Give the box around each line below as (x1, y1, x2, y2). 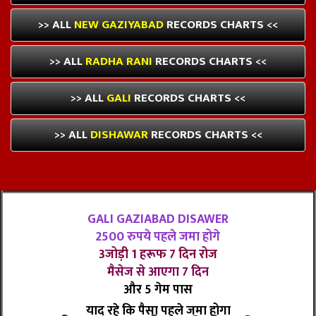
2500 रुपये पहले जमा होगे (96, 226, 220, 248)
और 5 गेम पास (123, 279, 193, 301)
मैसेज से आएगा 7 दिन (107, 262, 209, 284)
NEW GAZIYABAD (74, 15, 164, 35)
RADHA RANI (85, 51, 152, 72)
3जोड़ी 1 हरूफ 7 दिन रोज (99, 244, 217, 266)
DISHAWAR (90, 125, 148, 145)
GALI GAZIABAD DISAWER (87, 209, 229, 231)
